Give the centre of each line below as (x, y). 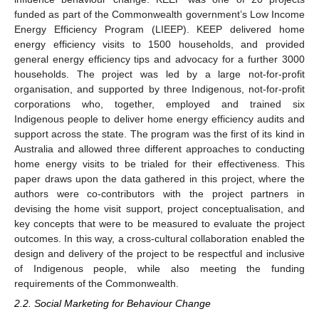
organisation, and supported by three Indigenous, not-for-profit (159, 89)
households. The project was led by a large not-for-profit (159, 74)
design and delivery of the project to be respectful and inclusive (159, 254)
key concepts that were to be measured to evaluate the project (159, 224)
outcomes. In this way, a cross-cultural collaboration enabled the (159, 239)
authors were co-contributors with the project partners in (159, 194)
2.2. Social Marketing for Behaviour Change (113, 304)
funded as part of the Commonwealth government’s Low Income (159, 15)
